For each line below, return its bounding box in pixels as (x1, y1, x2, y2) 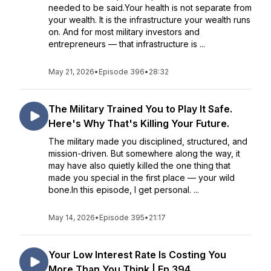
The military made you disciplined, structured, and (48, 136, 247, 146)
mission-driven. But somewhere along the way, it (48, 148, 240, 158)
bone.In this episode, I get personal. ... (48, 184, 199, 195)
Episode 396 (99, 67, 145, 76)
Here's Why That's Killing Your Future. (48, 117, 229, 129)
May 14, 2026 (48, 213, 95, 222)
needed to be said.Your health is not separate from (48, 2, 252, 13)
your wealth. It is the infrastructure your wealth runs (48, 15, 250, 25)
